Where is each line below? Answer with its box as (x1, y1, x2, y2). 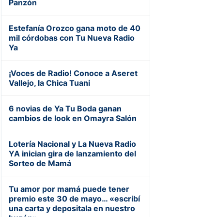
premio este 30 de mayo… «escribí (8, 193, 140, 203)
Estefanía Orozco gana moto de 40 (8, 23, 140, 33)
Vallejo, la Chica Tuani (8, 77, 90, 88)
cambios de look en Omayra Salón (8, 113, 137, 123)
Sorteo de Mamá (8, 158, 71, 168)
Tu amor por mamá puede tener (8, 184, 129, 194)
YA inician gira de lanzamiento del (8, 148, 136, 158)
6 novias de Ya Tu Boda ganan (8, 103, 122, 113)
